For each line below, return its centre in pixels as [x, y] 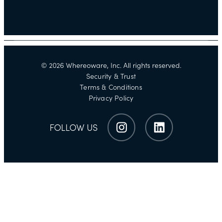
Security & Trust [111, 76]
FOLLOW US [73, 128]
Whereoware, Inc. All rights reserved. [122, 65]
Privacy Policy [111, 98]
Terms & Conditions [111, 87]
